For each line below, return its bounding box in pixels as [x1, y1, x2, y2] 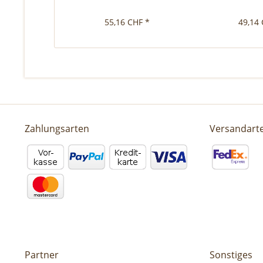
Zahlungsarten [25, 122, 89, 135]
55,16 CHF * [104, 16, 150, 28]
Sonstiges [210, 248, 252, 261]
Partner [25, 248, 59, 261]
